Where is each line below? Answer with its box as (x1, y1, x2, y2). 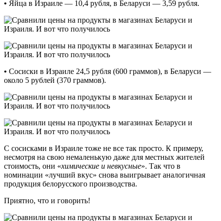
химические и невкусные (61, 161, 141, 170)
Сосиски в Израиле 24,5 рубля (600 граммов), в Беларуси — (7, 67, 211, 75)
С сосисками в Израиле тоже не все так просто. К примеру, (4, 144, 203, 152)
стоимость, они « (4, 161, 61, 170)
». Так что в (141, 161, 181, 170)
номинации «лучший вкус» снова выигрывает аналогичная (4, 170, 205, 179)
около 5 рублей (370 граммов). (4, 75, 106, 84)
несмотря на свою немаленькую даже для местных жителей (4, 152, 205, 161)
